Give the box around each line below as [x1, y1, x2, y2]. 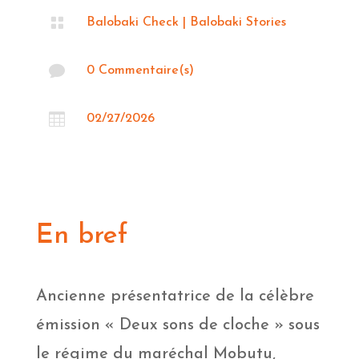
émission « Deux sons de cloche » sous [35, 317, 320, 333]
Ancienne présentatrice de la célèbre [35, 288, 314, 305]
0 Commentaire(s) [86, 63, 194, 77]
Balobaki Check [86, 15, 179, 29]
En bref [35, 221, 127, 250]
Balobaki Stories [189, 15, 286, 29]
